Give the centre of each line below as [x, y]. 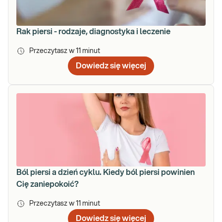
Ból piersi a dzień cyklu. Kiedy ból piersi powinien [106, 172]
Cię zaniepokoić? [48, 184]
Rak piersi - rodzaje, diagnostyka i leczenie [93, 31]
